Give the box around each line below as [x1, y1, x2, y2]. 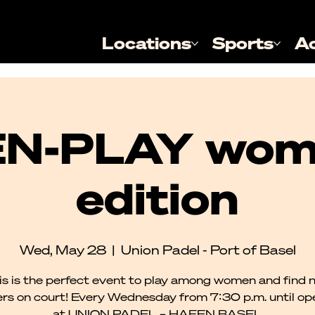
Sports [212, 32, 274, 55]
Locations [102, 32, 192, 55]
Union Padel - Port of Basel [120, 241, 296, 258]
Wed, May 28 [19, 241, 106, 258]
